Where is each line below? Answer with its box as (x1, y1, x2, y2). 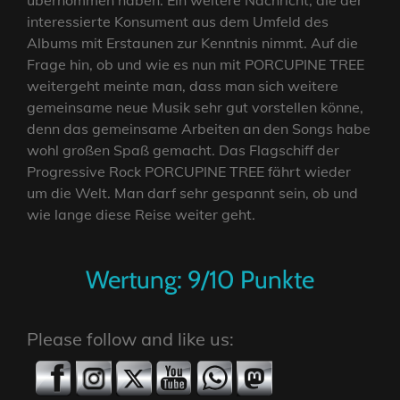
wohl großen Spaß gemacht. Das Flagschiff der (27, 141, 339, 160)
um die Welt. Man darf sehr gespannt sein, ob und (27, 184, 358, 203)
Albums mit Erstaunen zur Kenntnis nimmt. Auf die (27, 34, 358, 53)
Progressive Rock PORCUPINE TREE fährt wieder (27, 162, 351, 181)
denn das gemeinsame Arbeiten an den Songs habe (27, 120, 371, 138)
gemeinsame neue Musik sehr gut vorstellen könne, (27, 98, 363, 117)
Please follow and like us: (27, 327, 234, 350)
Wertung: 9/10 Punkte (86, 263, 314, 295)
